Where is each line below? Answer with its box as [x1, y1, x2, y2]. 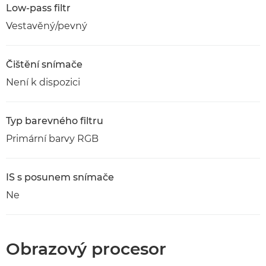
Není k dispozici [6, 77, 80, 88]
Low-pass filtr [6, 2, 71, 14]
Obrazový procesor [6, 239, 166, 259]
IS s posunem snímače [6, 172, 114, 183]
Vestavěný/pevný [6, 20, 87, 31]
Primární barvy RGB [6, 133, 99, 144]
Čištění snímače [6, 59, 83, 70]
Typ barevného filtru [6, 115, 103, 126]
